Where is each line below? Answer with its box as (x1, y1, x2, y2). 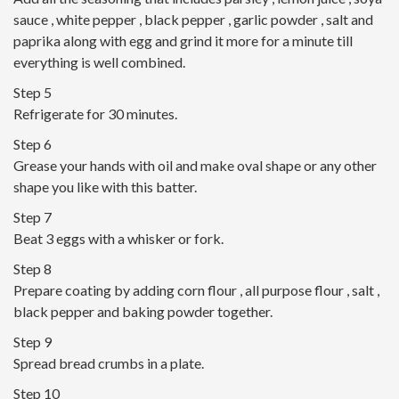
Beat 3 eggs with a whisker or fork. (13, 230, 224, 248)
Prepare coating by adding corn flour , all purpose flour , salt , (13, 281, 379, 299)
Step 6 (13, 135, 52, 153)
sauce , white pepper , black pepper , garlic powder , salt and (13, 11, 373, 28)
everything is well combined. (13, 53, 185, 71)
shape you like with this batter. (13, 178, 197, 196)
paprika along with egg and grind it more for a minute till (13, 32, 353, 50)
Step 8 (13, 260, 52, 278)
